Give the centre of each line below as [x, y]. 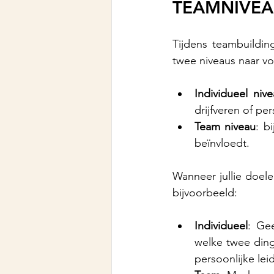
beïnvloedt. [222, 143]
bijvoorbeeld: [205, 193]
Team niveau [225, 127]
